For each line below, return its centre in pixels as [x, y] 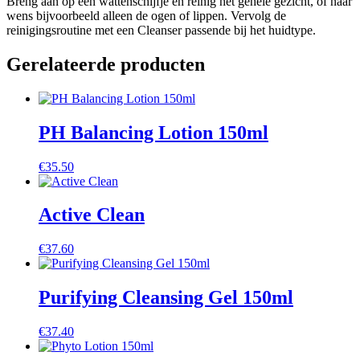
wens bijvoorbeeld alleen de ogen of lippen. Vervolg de [146, 15]
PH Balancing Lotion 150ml [153, 132]
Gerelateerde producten [106, 64]
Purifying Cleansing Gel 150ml [166, 298]
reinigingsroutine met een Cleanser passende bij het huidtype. [161, 30]
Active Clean [92, 215]
